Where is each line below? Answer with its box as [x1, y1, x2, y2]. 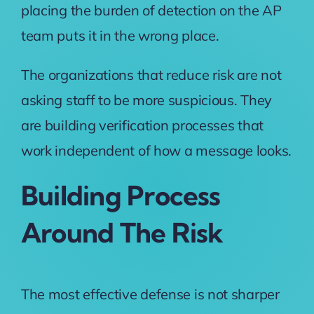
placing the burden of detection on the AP [20, 1, 282, 20]
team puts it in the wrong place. [20, 27, 223, 45]
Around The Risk [20, 216, 224, 250]
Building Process [20, 179, 221, 213]
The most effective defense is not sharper [20, 285, 280, 303]
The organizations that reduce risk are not [20, 66, 282, 84]
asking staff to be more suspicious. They [20, 91, 272, 109]
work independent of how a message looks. [20, 142, 292, 160]
